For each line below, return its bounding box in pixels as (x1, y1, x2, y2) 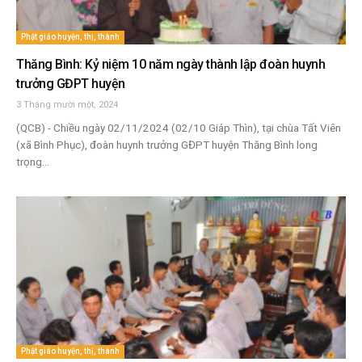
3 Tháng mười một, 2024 (16, 99, 118, 110)
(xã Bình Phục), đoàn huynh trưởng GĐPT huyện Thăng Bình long (16, 137, 318, 151)
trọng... (16, 154, 49, 168)
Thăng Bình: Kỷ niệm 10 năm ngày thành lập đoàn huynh (16, 56, 325, 72)
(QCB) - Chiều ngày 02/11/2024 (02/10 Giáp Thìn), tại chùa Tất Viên (16, 120, 341, 134)
